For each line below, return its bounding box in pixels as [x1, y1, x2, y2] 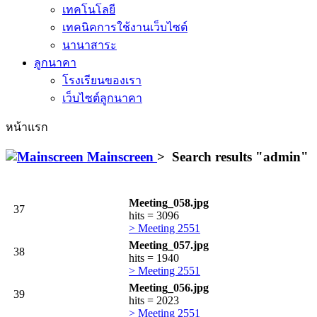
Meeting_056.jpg [129, 282, 209, 294]
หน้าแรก [6, 121, 48, 133]
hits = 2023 [129, 294, 179, 307]
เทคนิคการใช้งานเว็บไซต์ [62, 21, 188, 33]
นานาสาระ [62, 39, 117, 51]
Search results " [168, 149, 263, 164]
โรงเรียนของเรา [62, 74, 142, 86]
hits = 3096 [129, 209, 179, 222]
